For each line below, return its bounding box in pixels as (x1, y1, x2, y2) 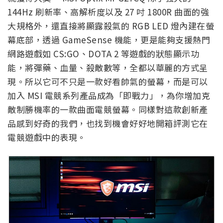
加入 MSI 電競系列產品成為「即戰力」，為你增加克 (7, 89, 210, 102)
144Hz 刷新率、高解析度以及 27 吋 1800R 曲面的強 (7, 5, 209, 18)
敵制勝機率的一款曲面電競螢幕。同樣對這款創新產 (7, 103, 208, 116)
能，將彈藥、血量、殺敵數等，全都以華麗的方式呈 (7, 61, 208, 74)
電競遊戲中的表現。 (7, 131, 86, 144)
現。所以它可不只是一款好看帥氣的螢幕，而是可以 (7, 75, 208, 88)
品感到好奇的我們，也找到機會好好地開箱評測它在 (7, 117, 208, 130)
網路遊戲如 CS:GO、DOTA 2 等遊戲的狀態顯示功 (7, 47, 199, 60)
